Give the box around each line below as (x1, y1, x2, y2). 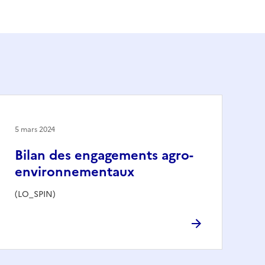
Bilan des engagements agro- (15, 145, 193, 165)
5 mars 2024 (15, 124, 55, 135)
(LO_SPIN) (15, 188, 56, 201)
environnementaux (15, 161, 134, 182)
